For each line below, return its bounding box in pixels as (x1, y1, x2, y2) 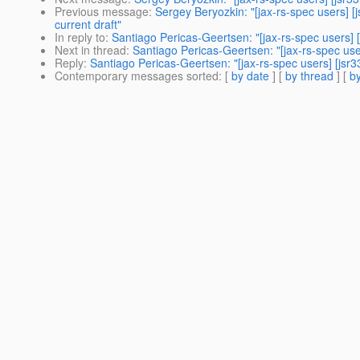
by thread (285, 67, 333, 84)
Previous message (55, 3, 149, 20)
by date (231, 67, 269, 84)
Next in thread (55, 42, 126, 59)
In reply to (55, 29, 105, 46)
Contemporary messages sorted (55, 67, 219, 84)
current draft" (55, 16, 121, 33)
